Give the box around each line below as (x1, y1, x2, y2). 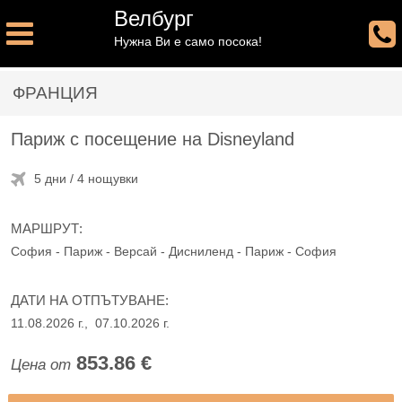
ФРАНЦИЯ (13, 83, 98, 102)
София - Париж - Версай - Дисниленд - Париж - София (11, 243, 336, 258)
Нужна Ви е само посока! (114, 34, 262, 48)
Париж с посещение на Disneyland (10, 129, 294, 150)
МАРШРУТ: (11, 220, 83, 236)
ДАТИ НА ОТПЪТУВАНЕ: (11, 292, 169, 308)
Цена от (11, 355, 71, 373)
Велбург (114, 6, 194, 31)
